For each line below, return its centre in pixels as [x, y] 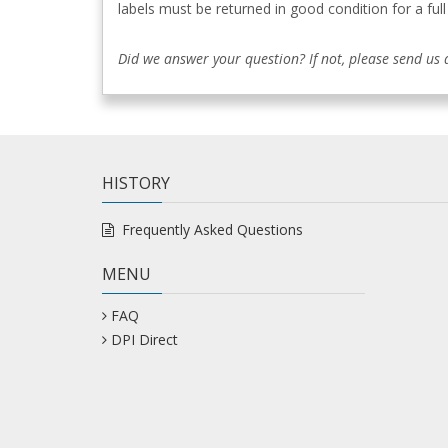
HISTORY [136, 183]
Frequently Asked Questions [212, 229]
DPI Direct [145, 339]
